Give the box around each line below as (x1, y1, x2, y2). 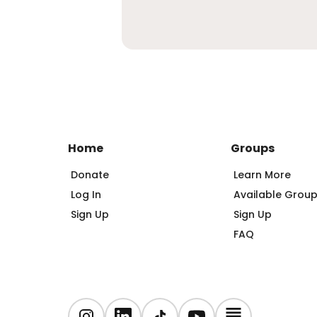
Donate (71, 168, 109, 182)
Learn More (234, 168, 292, 182)
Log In (71, 188, 101, 202)
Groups (231, 140, 275, 156)
